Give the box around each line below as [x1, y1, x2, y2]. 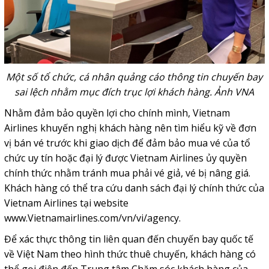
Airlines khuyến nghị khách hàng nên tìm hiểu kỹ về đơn [4, 121, 256, 134]
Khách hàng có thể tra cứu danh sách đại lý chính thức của [4, 181, 264, 195]
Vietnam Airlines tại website [4, 196, 128, 210]
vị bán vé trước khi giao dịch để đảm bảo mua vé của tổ [4, 136, 250, 150]
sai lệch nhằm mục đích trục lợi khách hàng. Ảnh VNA [14, 85, 255, 98]
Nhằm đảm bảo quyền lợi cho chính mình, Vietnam [4, 106, 230, 119]
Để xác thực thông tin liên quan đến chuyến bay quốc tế [4, 232, 253, 246]
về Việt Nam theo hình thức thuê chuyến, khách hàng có [4, 247, 256, 261]
